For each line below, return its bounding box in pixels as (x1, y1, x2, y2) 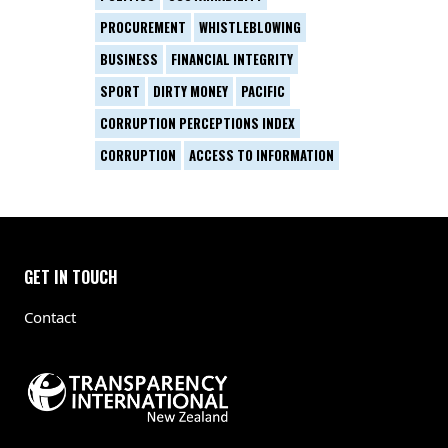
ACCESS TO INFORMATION (189, 145, 334, 165)
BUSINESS (100, 49, 158, 69)
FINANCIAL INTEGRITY (171, 49, 293, 69)
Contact (24, 307, 76, 327)
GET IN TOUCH (24, 265, 118, 289)
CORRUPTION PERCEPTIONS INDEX (100, 113, 295, 133)
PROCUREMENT (100, 17, 186, 37)
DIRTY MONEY (153, 81, 228, 101)
